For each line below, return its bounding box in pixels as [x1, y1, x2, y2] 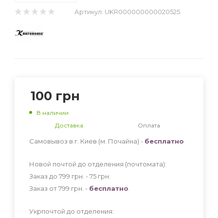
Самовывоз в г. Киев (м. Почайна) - [29, 137, 145, 145]
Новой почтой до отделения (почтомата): [29, 160, 166, 168]
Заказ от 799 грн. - [29, 184, 89, 192]
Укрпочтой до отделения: [29, 207, 114, 215]
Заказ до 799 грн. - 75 [29, 172, 98, 180]
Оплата [138, 121, 160, 129]
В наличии [36, 109, 69, 116]
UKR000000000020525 [105, 8, 180, 16]
